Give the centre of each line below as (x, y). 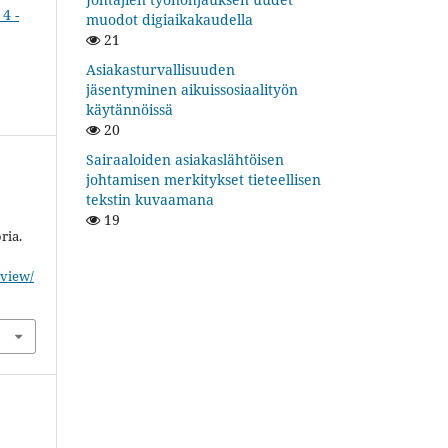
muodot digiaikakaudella (169, 19)
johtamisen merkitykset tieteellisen (203, 179)
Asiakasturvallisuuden (160, 69)
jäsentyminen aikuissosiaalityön (192, 89)
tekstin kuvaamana (150, 199)
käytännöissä (129, 109)
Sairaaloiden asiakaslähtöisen (185, 159)
